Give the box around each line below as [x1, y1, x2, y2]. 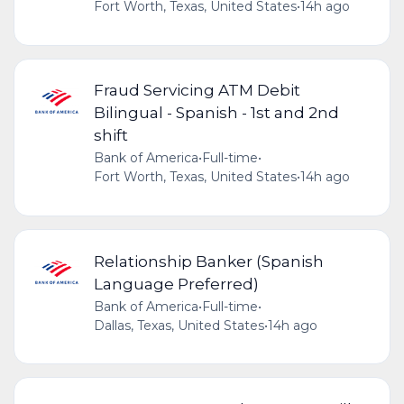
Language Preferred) [93, 273, 259, 293]
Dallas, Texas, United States [93, 317, 264, 334]
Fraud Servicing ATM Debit [93, 80, 300, 100]
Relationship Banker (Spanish [93, 251, 324, 271]
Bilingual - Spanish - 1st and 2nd [93, 103, 339, 123]
